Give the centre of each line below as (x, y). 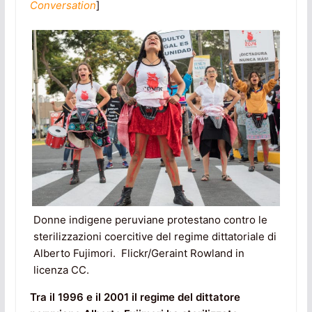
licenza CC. (61, 270)
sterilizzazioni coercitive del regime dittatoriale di (155, 237)
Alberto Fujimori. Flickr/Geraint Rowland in (139, 253)
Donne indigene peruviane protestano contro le (150, 220)
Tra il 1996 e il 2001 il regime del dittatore (135, 297)
